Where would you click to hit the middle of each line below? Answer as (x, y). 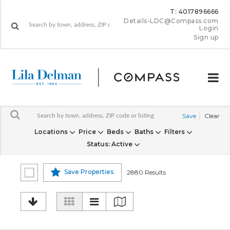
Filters (175, 132)
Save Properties (89, 172)
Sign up (206, 37)
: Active (120, 144)
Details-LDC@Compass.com (171, 21)
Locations (52, 132)
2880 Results (146, 172)
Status (98, 144)
